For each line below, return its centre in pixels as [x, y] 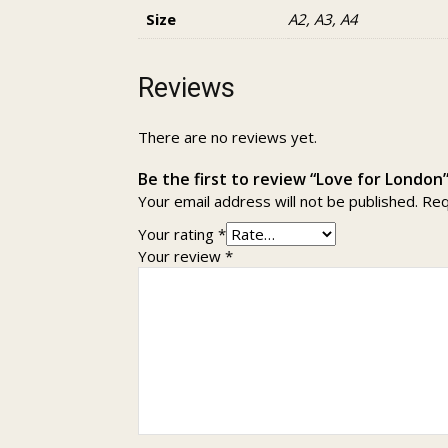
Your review [181, 256]
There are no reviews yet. [227, 137]
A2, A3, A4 [323, 19]
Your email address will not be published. [278, 201]
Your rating [178, 234]
